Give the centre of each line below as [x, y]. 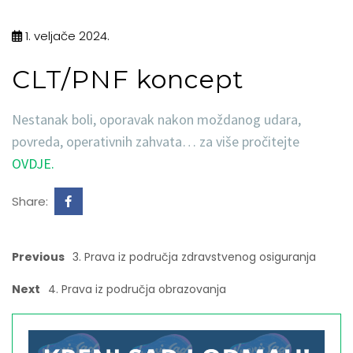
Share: [32, 201]
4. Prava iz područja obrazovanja [137, 289]
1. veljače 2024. [66, 36]
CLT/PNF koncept [128, 79]
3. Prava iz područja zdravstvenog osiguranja [194, 257]
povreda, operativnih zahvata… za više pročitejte [156, 141]
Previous [38, 257]
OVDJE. [33, 163]
